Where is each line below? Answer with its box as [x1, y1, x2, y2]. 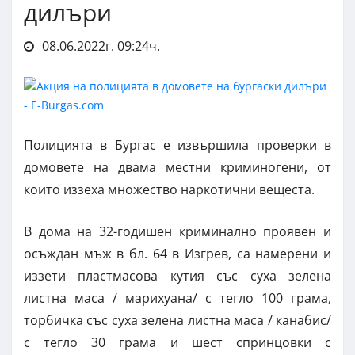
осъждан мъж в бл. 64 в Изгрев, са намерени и [24, 244, 331, 262]
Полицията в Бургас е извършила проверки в [24, 136, 331, 154]
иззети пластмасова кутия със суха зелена [24, 266, 331, 284]
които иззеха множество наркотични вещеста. [24, 180, 315, 198]
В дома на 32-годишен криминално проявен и [24, 222, 331, 240]
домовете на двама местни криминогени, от [24, 158, 331, 176]
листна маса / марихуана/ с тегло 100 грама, [24, 288, 331, 307]
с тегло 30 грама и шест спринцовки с [24, 333, 331, 351]
